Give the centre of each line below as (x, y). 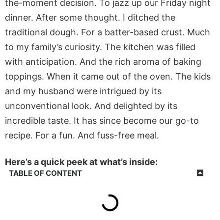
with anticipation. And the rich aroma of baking (103, 61)
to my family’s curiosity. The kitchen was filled (100, 47)
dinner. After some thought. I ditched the (90, 17)
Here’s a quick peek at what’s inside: (81, 162)
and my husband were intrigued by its (83, 91)
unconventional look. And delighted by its (91, 106)
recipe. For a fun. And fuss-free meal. (82, 135)
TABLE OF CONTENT (45, 173)
